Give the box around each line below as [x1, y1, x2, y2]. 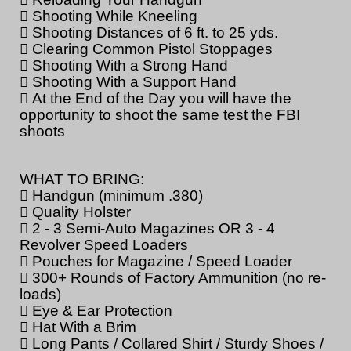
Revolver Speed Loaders [20, 237, 188, 254]
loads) [20, 286, 61, 303]
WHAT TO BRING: [20, 171, 144, 188]
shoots [20, 123, 65, 140]
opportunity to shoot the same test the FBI [20, 107, 300, 124]
